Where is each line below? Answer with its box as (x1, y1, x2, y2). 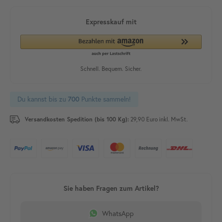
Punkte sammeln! (79, 95, 131, 104)
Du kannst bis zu (17, 95, 68, 104)
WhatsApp (102, 209, 134, 218)
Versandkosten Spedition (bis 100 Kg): (25, 115, 129, 123)
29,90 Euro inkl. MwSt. (129, 115, 188, 123)
